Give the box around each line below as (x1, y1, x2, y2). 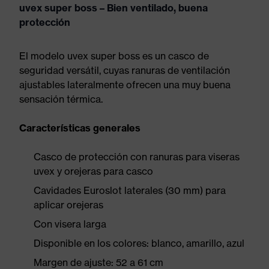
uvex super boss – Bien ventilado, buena (19, 2, 208, 14)
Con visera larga (34, 218, 106, 230)
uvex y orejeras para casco (34, 165, 153, 177)
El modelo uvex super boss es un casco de (19, 50, 209, 62)
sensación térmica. (19, 93, 103, 105)
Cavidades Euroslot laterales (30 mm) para (34, 184, 226, 196)
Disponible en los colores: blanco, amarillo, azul (34, 237, 244, 249)
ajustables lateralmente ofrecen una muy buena (19, 79, 231, 91)
